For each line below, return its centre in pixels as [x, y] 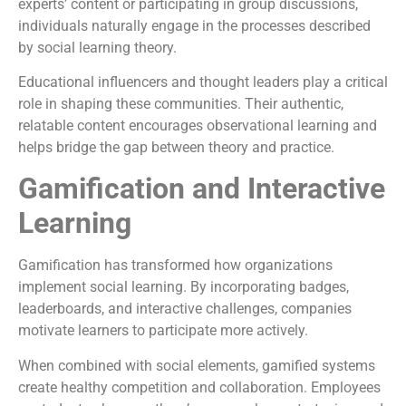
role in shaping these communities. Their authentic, [181, 104]
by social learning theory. [97, 47]
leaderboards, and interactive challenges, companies [185, 309]
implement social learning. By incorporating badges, [184, 287]
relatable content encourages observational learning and [198, 126]
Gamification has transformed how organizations [175, 266]
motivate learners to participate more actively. [163, 331]
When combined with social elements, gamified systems [197, 365]
